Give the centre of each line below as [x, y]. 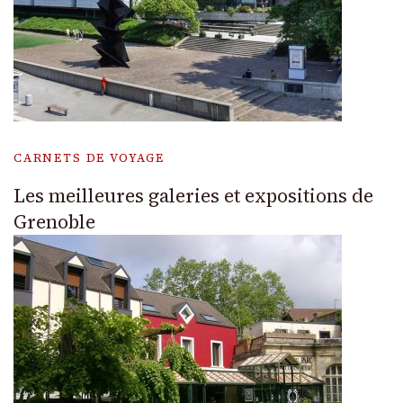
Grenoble [54, 221]
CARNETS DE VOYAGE [89, 157]
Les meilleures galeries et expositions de [193, 195]
